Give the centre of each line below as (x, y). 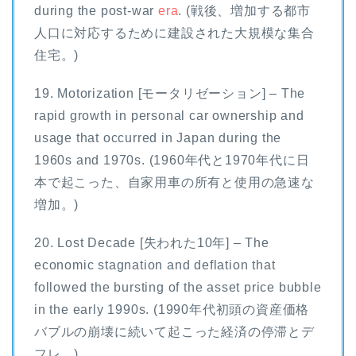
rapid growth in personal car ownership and (169, 115)
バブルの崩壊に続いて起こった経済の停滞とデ (174, 331)
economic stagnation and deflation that (155, 265)
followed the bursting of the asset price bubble (178, 287)
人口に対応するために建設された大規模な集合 (174, 33)
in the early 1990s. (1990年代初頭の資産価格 (172, 309)
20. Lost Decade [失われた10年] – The (152, 242)
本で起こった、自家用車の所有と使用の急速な (174, 182)
